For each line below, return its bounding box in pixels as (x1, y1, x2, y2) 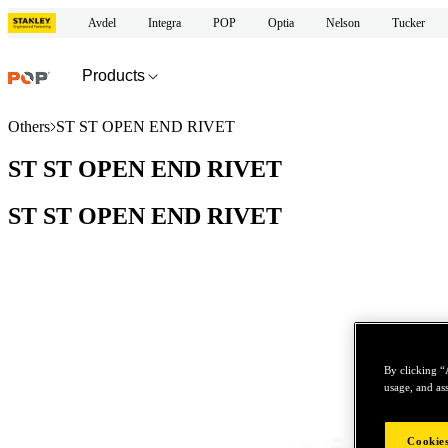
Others (8, 118, 50, 135)
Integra (148, 15, 181, 30)
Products (82, 66, 145, 84)
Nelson (326, 15, 360, 30)
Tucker (392, 15, 425, 30)
